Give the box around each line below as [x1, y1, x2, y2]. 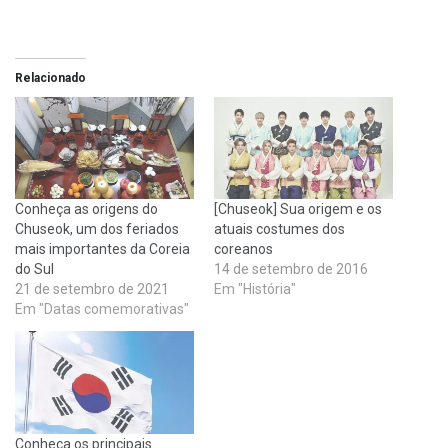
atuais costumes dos [214, 221, 345, 238]
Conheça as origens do [15, 201, 158, 218]
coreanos [214, 241, 273, 258]
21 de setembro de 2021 [15, 281, 169, 298]
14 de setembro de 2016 [214, 261, 368, 278]
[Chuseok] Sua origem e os [214, 201, 382, 218]
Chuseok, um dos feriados [15, 221, 179, 238]
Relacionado [15, 71, 86, 86]
